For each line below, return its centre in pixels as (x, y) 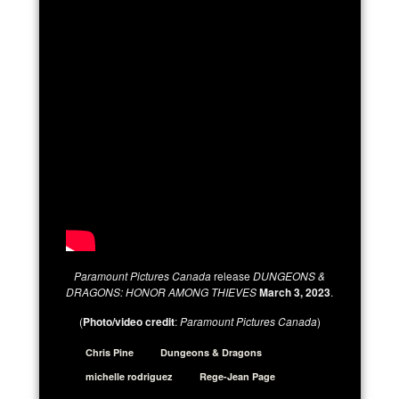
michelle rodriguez (129, 376)
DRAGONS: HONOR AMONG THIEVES (161, 291)
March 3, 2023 (295, 292)
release (232, 275)
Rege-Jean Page (237, 376)
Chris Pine (110, 352)
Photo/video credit (128, 321)
